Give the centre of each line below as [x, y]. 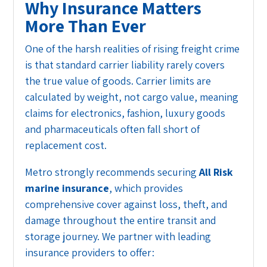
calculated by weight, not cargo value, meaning [132, 97]
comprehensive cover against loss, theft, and [127, 204]
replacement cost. [66, 145]
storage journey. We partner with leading [118, 237]
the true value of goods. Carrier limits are [118, 81]
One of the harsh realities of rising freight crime [133, 49]
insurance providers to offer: [90, 253]
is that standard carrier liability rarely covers [125, 65]
